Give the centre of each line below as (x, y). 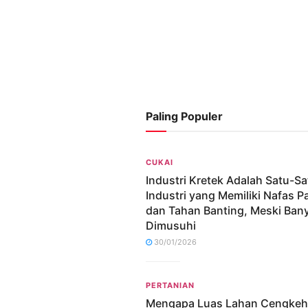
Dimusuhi (171, 225)
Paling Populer (184, 116)
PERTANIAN (170, 285)
